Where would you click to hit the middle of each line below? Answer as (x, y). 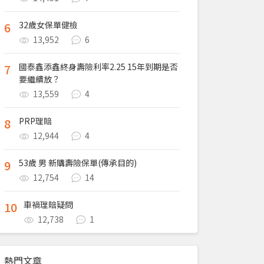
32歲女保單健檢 (48, 25)
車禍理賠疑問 (48, 204)
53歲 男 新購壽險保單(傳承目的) (78, 163)
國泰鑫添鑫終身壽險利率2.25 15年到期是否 (98, 67)
